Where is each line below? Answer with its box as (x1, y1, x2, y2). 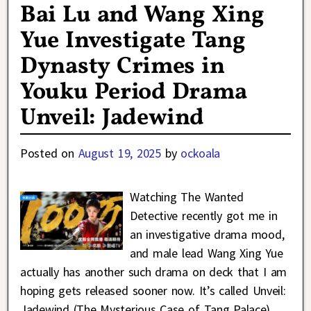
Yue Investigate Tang (20, 24, 246, 58)
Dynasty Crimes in (20, 50, 225, 83)
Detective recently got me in (129, 208, 278, 224)
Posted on (20, 145, 78, 162)
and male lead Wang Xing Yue (129, 245, 283, 262)
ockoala (180, 145, 221, 162)
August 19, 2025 (78, 145, 161, 162)
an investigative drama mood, (129, 226, 285, 243)
